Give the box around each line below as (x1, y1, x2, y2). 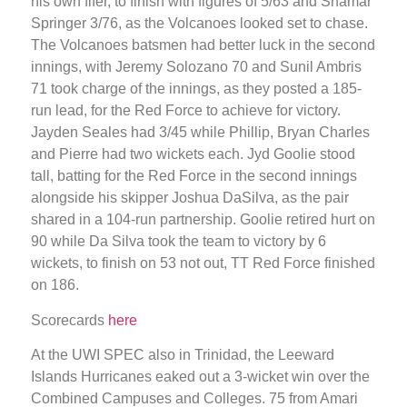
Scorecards (31, 312, 108, 328)
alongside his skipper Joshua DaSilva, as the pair (31, 190, 349, 206)
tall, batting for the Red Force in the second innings (31, 168, 357, 184)
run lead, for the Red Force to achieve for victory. (31, 103, 341, 119)
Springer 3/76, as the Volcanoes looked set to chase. (31, 15, 368, 32)
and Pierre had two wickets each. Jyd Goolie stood (31, 146, 355, 163)
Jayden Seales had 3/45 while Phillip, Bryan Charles (31, 124, 370, 141)
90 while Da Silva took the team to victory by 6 (31, 233, 326, 250)
